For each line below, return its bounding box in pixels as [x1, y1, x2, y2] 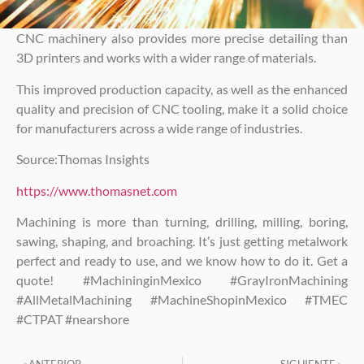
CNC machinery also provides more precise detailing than [16, 30, 348, 46]
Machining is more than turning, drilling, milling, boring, [16, 213, 348, 229]
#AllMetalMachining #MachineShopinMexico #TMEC [16, 291, 348, 307]
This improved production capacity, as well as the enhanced [16, 80, 348, 97]
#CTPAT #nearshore [16, 310, 129, 327]
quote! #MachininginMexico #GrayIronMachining [16, 271, 348, 288]
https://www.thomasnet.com [16, 182, 177, 198]
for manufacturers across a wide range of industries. [16, 119, 302, 136]
